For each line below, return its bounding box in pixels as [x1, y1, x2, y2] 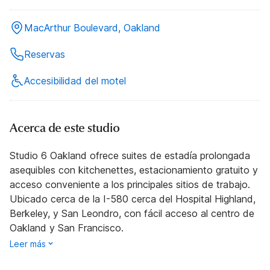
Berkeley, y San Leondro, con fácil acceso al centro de [10, 207, 254, 219]
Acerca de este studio [10, 120, 120, 136]
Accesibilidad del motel [24, 74, 126, 87]
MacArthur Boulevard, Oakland [24, 21, 160, 34]
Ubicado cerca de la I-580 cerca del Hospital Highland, [10, 192, 256, 205]
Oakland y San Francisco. [10, 221, 124, 234]
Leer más [10, 238, 46, 249]
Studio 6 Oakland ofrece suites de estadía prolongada [10, 149, 250, 162]
